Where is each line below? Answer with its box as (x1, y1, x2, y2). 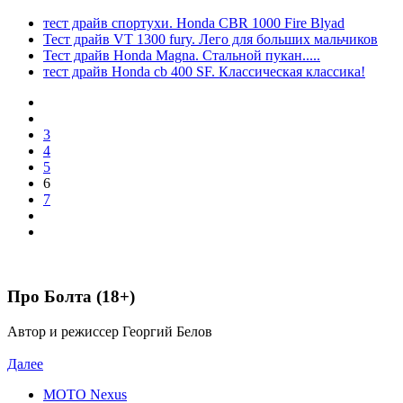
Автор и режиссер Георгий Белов (7, 323, 212, 339)
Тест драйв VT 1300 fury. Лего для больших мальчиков (43, 31, 378, 47)
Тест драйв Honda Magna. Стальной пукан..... (43, 47, 320, 63)
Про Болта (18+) (7, 287, 135, 307)
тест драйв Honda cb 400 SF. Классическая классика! (43, 63, 365, 79)
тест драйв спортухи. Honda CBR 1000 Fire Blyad (43, 14, 345, 31)
